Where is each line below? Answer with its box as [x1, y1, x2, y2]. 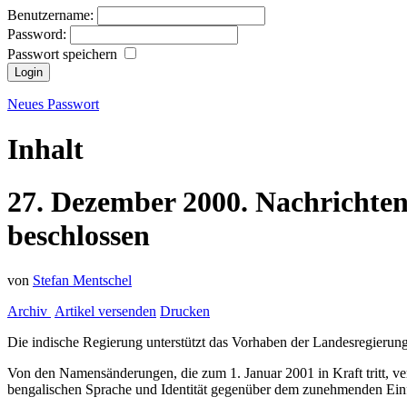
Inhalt [7, 132, 84, 165]
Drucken [160, 303, 210, 319]
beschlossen [7, 219, 150, 253]
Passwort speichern [7, 46, 121, 63]
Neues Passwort [7, 96, 99, 113]
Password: [7, 26, 70, 43]
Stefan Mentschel [33, 272, 132, 288]
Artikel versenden [55, 303, 156, 319]
